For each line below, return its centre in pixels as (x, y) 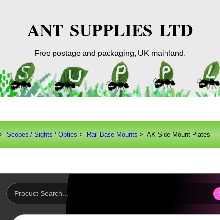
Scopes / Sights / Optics (42, 135)
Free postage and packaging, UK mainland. (110, 53)
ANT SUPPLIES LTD (110, 30)
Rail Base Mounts (112, 135)
